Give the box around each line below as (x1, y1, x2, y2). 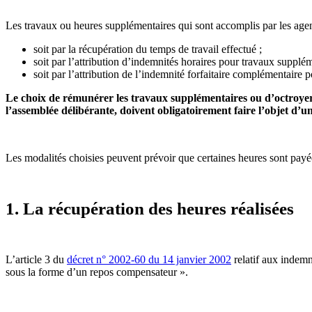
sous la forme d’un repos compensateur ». (6, 265, 191, 278)
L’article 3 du (6, 253, 67, 265)
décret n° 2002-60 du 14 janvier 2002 (67, 253, 231, 265)
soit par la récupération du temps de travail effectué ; (33, 42, 265, 55)
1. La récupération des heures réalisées (6, 198, 294, 218)
